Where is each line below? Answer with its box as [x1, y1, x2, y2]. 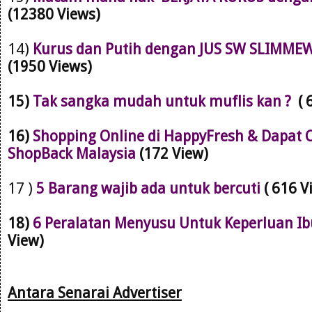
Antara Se [8, 283, 73, 302]
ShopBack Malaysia [8, 144, 136, 162]
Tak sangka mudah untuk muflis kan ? [33, 92, 295, 110]
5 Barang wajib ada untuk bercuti [36, 179, 260, 197]
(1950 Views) [8, 57, 92, 75]
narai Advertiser [73, 283, 182, 302]
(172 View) [136, 144, 208, 162]
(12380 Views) [8, 5, 100, 23]
